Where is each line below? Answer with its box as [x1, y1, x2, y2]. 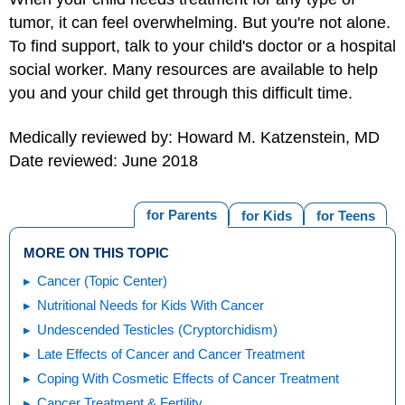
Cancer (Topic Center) [37, 273, 167, 288]
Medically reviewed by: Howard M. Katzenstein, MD [9, 127, 380, 146]
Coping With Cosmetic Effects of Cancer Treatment [37, 371, 339, 386]
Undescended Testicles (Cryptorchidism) [37, 322, 278, 337]
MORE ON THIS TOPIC [24, 245, 169, 260]
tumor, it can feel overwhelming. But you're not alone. [9, 14, 391, 32]
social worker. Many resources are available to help [9, 61, 378, 79]
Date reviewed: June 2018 [9, 151, 198, 170]
